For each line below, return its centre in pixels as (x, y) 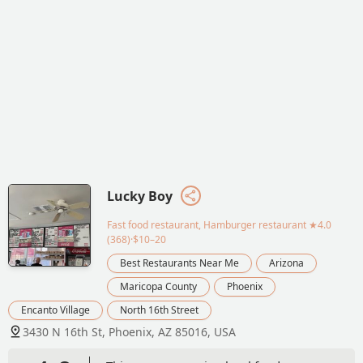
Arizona (286, 263)
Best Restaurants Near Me (179, 263)
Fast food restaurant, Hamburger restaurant (207, 224)
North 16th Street (159, 310)
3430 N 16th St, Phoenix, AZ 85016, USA (129, 331)
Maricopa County (158, 286)
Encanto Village (56, 310)
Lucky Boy (140, 196)
